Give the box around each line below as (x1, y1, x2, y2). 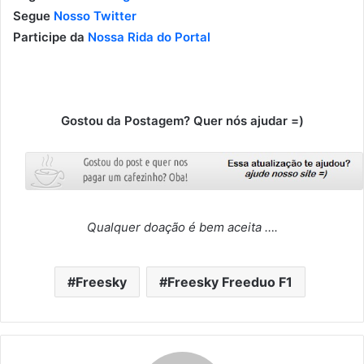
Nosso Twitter (54, 7, 136, 24)
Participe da (13, 28, 88, 45)
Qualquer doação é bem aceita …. (86, 219, 278, 235)
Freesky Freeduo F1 (167, 273, 292, 290)
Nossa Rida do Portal (88, 28, 210, 45)
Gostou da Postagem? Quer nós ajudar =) (60, 112, 304, 128)
